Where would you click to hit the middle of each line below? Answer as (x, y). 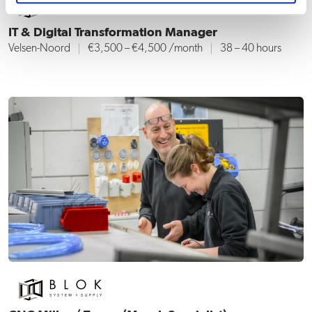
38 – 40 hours (251, 48)
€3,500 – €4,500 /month (145, 48)
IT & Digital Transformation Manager (113, 32)
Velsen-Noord (39, 48)
